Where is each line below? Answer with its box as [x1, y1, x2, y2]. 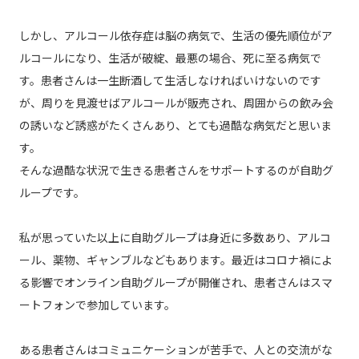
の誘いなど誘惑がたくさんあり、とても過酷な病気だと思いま [18, 117, 332, 134]
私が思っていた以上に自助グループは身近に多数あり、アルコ [18, 229, 331, 246]
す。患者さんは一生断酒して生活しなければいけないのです [18, 72, 321, 89]
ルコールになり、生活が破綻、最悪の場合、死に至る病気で [18, 50, 321, 67]
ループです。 [18, 184, 85, 201]
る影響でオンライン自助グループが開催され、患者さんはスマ [18, 274, 333, 291]
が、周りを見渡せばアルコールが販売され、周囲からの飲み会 [18, 95, 333, 111]
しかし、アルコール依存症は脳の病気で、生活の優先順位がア [18, 27, 333, 44]
